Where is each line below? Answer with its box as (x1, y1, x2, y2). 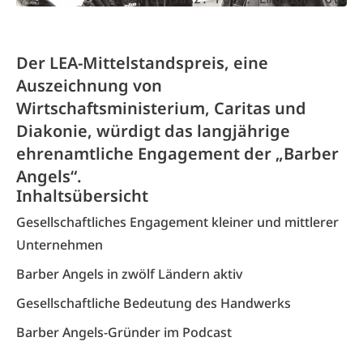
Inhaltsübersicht (16, 185, 148, 207)
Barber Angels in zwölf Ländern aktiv (16, 265, 242, 283)
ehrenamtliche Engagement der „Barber (16, 143, 339, 164)
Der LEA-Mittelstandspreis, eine (16, 52, 268, 74)
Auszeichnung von (16, 75, 162, 96)
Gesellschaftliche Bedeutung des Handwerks (16, 294, 291, 312)
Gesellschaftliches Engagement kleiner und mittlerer (16, 213, 339, 231)
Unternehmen (16, 236, 103, 254)
